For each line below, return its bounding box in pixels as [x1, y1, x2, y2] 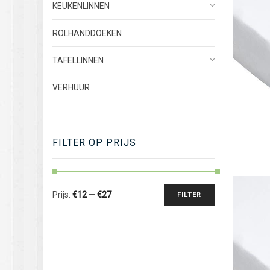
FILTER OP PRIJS [52, 137, 136, 149]
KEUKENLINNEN [52, 1, 110, 11]
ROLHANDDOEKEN [52, 28, 122, 39]
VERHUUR [52, 83, 90, 93]
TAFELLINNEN [52, 55, 104, 66]
